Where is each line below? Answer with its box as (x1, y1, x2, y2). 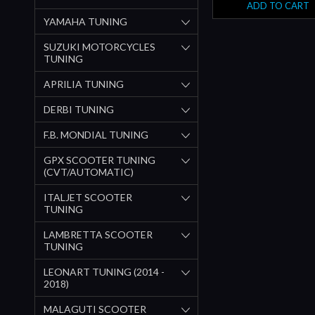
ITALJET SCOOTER (44, 191, 132, 203)
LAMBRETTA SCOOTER (44, 228, 153, 240)
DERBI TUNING (44, 103, 114, 115)
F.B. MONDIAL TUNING (44, 128, 148, 141)
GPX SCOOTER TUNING (44, 153, 155, 166)
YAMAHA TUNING (44, 15, 127, 27)
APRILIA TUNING (44, 77, 124, 90)
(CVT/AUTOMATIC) (44, 165, 134, 178)
